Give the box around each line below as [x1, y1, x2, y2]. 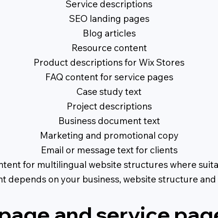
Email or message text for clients [40, 144, 178, 156]
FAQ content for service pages [45, 71, 173, 83]
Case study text [76, 86, 142, 98]
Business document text [58, 115, 160, 127]
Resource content [71, 42, 147, 54]
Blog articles [82, 27, 136, 39]
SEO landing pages [69, 13, 149, 25]
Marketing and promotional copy [39, 129, 179, 142]
